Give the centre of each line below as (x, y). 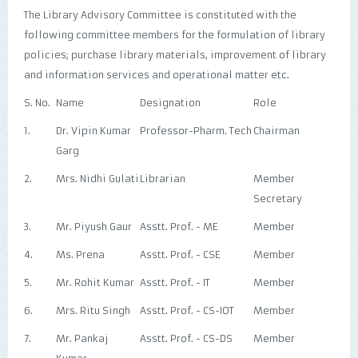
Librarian (163, 179)
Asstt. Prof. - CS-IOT (187, 310)
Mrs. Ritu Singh (93, 310)
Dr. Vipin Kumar (93, 131)
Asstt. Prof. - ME (179, 227)
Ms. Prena (80, 255)
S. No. (37, 103)
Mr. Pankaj (82, 338)
